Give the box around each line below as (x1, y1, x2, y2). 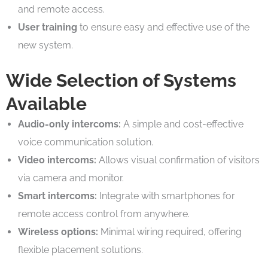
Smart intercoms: (18, 190, 97, 202)
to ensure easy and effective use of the (77, 21, 249, 33)
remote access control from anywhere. (18, 208, 190, 220)
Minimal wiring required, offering (98, 226, 242, 237)
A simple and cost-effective (121, 118, 243, 130)
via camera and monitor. (18, 172, 124, 184)
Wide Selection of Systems (6, 69, 236, 91)
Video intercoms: (18, 154, 96, 166)
